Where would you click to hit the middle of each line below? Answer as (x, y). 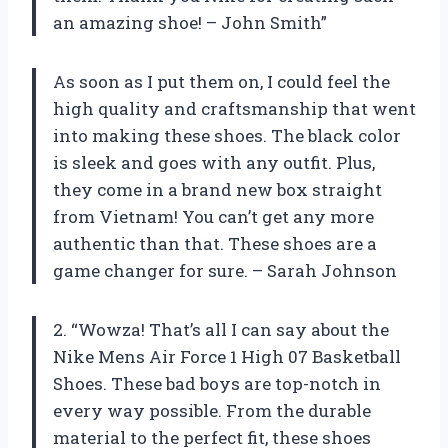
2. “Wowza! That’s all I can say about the (221, 330)
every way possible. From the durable (212, 411)
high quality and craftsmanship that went (234, 109)
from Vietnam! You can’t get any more (213, 217)
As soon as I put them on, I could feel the (221, 82)
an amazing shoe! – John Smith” (190, 23)
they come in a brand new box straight (217, 190)
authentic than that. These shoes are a (215, 244)
